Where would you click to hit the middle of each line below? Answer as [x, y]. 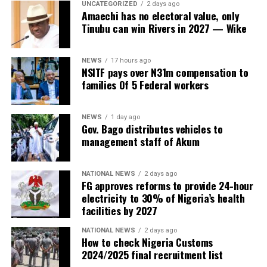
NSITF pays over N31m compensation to [165, 72]
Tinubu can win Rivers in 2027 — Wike [164, 28]
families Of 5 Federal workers [145, 85]
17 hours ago [131, 61]
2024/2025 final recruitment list [152, 255]
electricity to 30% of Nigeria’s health [163, 198]
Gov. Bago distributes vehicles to [152, 129]
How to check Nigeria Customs [147, 242]
